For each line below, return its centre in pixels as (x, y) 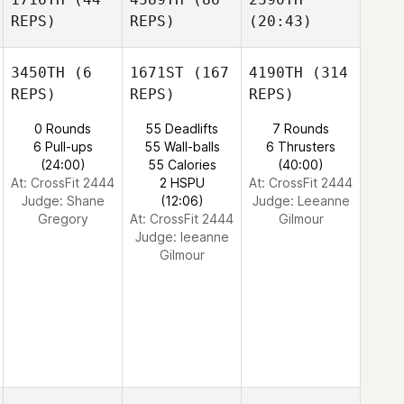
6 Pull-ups (63, 147)
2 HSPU (182, 183)
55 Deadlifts (182, 129)
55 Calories (182, 165)
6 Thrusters (301, 147)
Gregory (63, 219)
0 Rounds (63, 129)
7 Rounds (301, 129)
